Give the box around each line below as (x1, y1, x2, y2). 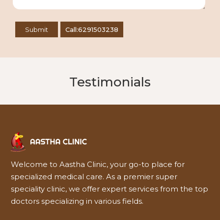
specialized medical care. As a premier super (11, 172, 178, 182)
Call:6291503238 (65, 26, 118, 34)
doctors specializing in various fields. (11, 196, 144, 206)
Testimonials (69, 74, 151, 90)
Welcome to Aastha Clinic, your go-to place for (11, 160, 185, 169)
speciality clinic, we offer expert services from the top (11, 184, 209, 194)
